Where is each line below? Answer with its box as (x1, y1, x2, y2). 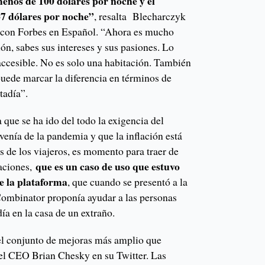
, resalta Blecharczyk (94, 9, 186, 24)
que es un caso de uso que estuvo (35, 159, 180, 174)
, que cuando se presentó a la (67, 174, 188, 189)
